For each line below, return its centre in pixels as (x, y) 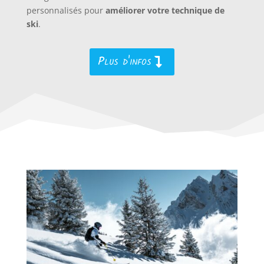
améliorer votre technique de (165, 10)
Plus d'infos (124, 62)
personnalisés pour (66, 10)
